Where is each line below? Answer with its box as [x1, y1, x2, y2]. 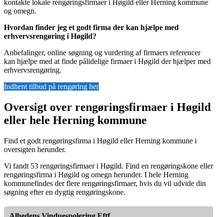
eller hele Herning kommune [4, 113, 147, 126]
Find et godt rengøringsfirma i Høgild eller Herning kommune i [4, 136, 197, 145]
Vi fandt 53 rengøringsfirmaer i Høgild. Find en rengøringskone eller [4, 161, 213, 170]
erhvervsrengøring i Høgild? [4, 32, 96, 41]
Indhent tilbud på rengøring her [4, 82, 99, 91]
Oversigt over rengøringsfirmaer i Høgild [4, 100, 211, 113]
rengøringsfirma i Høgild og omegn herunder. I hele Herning [4, 170, 188, 179]
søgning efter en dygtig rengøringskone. [4, 187, 125, 196]
